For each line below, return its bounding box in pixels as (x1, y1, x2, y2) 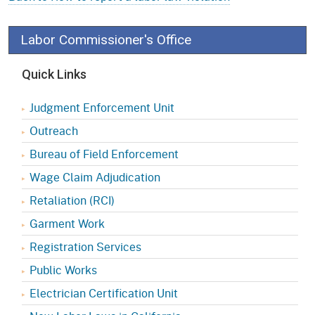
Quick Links (22, 66, 86, 82)
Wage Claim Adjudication (30, 168, 160, 185)
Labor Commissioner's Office (20, 31, 191, 48)
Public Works (30, 261, 97, 278)
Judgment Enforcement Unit (30, 98, 174, 115)
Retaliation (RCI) (30, 191, 115, 208)
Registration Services (30, 238, 141, 255)
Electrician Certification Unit (30, 284, 178, 301)
